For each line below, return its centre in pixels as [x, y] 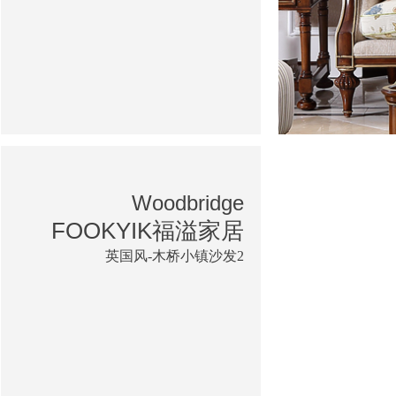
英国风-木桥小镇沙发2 [175, 255]
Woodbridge [188, 202]
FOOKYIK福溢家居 [148, 230]
